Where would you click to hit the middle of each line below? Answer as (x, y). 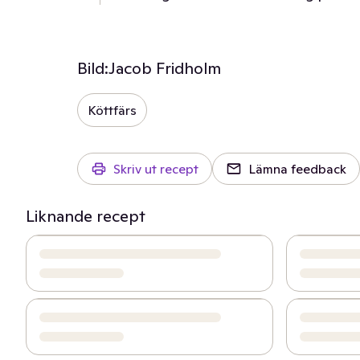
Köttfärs (112, 110)
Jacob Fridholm (165, 68)
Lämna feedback (297, 169)
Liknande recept (86, 216)
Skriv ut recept (156, 169)
